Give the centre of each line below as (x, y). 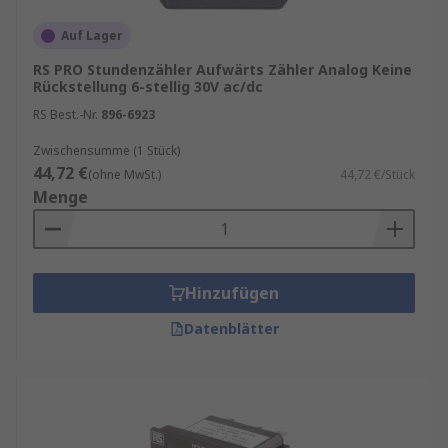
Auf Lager (92, 35)
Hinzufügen (232, 293)
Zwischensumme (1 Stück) (106, 150)
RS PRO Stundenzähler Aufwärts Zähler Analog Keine (222, 69)
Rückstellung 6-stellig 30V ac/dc (148, 86)
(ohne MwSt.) (124, 174)
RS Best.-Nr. (65, 114)
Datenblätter (231, 328)
